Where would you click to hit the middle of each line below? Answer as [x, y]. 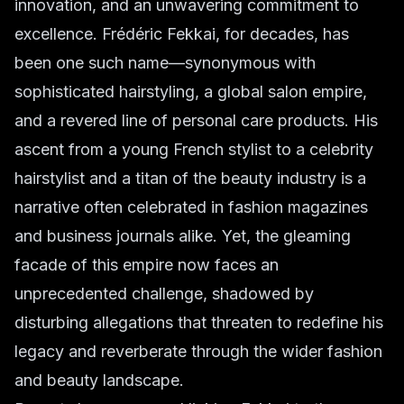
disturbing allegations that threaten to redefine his [199, 322]
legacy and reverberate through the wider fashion [198, 351]
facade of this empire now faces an [147, 265]
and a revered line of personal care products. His [196, 120]
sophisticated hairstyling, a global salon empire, [191, 92]
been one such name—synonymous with [165, 63]
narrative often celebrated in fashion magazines [191, 207]
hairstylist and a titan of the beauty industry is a [190, 178]
